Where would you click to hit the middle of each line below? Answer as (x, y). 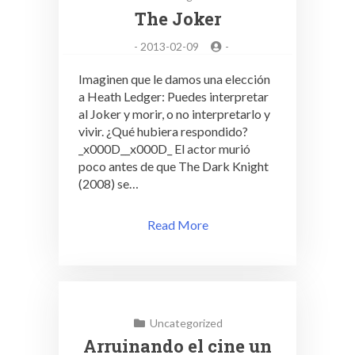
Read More (177, 225)
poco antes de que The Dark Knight (174, 166)
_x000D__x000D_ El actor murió (164, 149)
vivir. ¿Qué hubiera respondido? (163, 131)
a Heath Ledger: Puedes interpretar (174, 96)
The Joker (177, 19)
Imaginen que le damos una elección (174, 79)
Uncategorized (187, 323)
